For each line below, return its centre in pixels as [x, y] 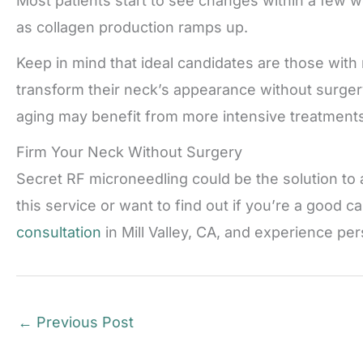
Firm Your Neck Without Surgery [129, 152]
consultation [59, 232]
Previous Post [83, 322]
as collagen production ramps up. [132, 28]
